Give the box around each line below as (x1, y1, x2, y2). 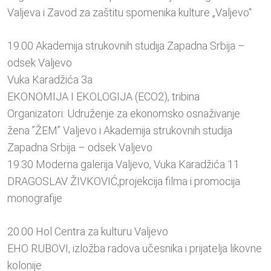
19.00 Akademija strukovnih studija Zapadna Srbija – (7, 39, 245, 53)
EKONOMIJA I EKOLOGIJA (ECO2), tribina (7, 90, 200, 103)
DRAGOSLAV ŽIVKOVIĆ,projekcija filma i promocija (7, 175, 240, 188)
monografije (7, 192, 62, 205)
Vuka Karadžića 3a (7, 73, 93, 87)
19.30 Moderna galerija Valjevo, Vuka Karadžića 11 (7, 158, 240, 171)
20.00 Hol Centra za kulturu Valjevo (7, 225, 168, 238)
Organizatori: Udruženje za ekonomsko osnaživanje (7, 107, 240, 120)
